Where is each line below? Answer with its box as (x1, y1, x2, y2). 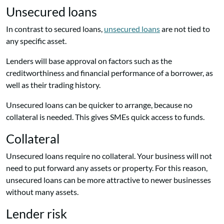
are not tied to (160, 24, 210, 34)
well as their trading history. (6, 80, 100, 90)
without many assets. (6, 187, 78, 197)
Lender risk (6, 206, 67, 221)
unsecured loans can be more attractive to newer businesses (6, 175, 211, 185)
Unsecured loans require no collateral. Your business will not (6, 151, 212, 161)
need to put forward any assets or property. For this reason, (6, 163, 207, 173)
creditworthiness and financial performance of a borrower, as (6, 68, 213, 78)
